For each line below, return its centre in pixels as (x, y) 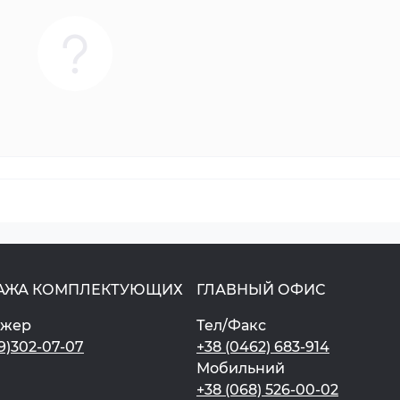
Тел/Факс (231, 325)
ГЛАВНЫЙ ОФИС (260, 290)
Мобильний (240, 368)
